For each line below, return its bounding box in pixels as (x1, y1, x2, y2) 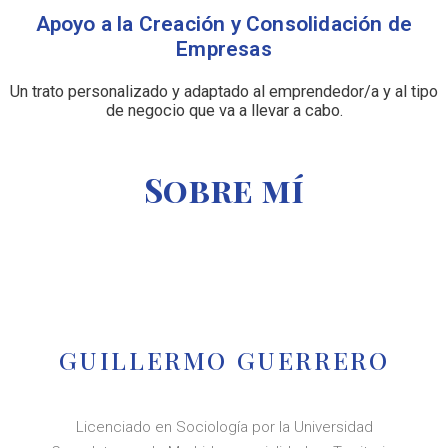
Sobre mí (144, 167, 304, 212)
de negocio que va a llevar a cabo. (105, 101, 343, 121)
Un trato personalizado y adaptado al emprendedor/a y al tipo (10, 82, 438, 102)
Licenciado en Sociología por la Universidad (75, 418, 373, 437)
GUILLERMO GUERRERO (58, 343, 390, 377)
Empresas (176, 37, 272, 62)
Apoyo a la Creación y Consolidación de (35, 12, 413, 37)
